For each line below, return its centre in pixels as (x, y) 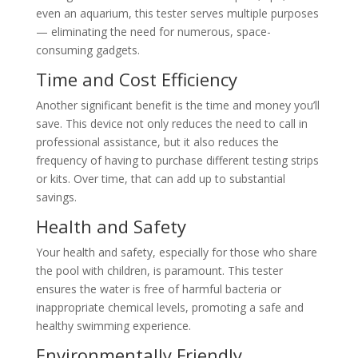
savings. (56, 197)
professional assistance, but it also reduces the (157, 142)
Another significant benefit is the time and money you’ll (177, 105)
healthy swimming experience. (113, 326)
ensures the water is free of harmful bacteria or (158, 289)
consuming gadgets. (88, 50)
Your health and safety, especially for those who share (176, 253)
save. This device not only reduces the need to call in (171, 124)
